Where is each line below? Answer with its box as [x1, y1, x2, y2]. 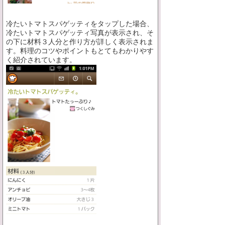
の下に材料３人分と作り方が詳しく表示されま [6, 38, 154, 46]
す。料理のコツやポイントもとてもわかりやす [6, 47, 154, 55]
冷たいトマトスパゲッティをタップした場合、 [6, 20, 154, 28]
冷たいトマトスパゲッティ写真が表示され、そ [6, 29, 154, 37]
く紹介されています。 [6, 56, 76, 64]
